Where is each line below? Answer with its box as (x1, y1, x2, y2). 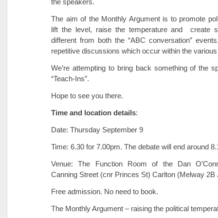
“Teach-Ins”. (51, 74, 89, 83)
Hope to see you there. (51, 91, 123, 100)
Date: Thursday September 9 (51, 126, 143, 134)
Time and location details (51, 109, 136, 117)
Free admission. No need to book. (51, 187, 158, 196)
